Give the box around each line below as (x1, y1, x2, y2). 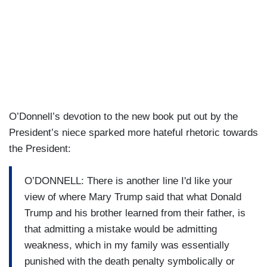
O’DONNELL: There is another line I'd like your (24, 175, 232, 187)
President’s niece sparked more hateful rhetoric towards (9, 127, 258, 139)
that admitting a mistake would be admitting (24, 223, 217, 235)
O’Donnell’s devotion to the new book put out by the (9, 111, 238, 123)
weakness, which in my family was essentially (24, 239, 229, 251)
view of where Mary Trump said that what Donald (24, 191, 244, 203)
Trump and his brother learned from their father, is (24, 207, 246, 219)
